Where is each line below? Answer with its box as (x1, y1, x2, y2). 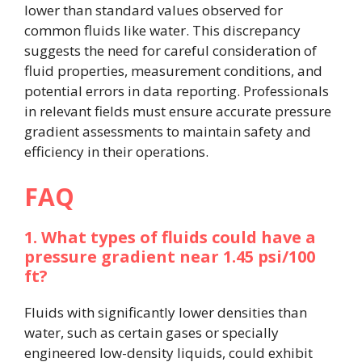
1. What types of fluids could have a (24, 225, 316, 248)
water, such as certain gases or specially (24, 322, 279, 342)
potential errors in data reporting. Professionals (24, 82, 329, 101)
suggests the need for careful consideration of (24, 41, 317, 61)
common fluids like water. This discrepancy (24, 21, 301, 40)
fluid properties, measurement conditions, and (24, 61, 322, 81)
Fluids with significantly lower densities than (24, 302, 307, 322)
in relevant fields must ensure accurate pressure (24, 102, 331, 121)
